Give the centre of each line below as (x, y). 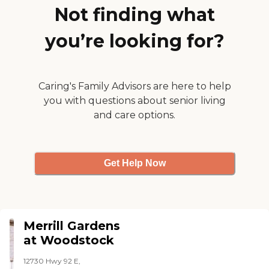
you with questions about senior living (134, 100)
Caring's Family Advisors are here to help (134, 86)
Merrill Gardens (72, 225)
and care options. (134, 115)
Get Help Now (134, 163)
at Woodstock (69, 240)
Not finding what (134, 14)
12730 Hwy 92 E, (52, 261)
